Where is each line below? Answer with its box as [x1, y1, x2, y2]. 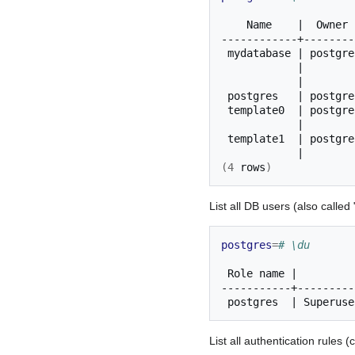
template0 [227, 103, 284, 116]
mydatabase [227, 46, 291, 59]
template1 [227, 132, 284, 145]
